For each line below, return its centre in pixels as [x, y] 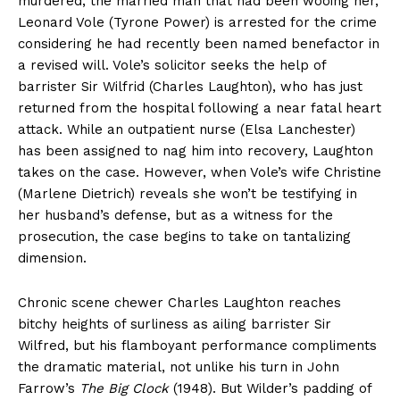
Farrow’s [49, 389]
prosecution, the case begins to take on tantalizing [184, 237]
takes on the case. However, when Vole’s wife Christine [200, 173]
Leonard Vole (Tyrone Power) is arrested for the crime [197, 23]
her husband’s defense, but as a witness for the [175, 216]
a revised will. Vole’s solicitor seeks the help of [172, 66]
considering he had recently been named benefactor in [199, 44]
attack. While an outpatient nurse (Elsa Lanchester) [187, 130]
